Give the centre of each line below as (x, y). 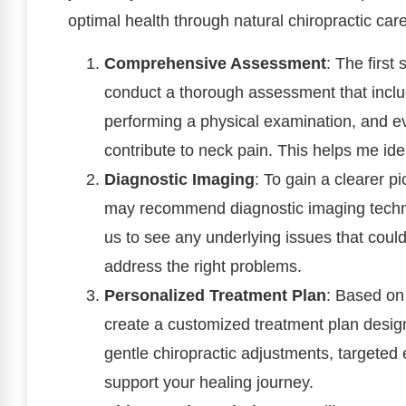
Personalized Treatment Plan (215, 295)
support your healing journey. (209, 382)
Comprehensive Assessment (215, 63)
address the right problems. (203, 266)
